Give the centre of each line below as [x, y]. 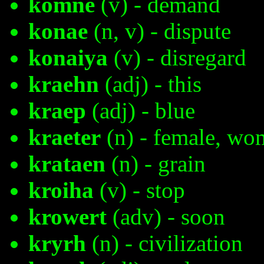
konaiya [68, 58]
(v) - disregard [177, 58]
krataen [67, 164]
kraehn [64, 84]
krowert [67, 217]
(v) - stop [139, 190]
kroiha [61, 190]
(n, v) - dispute [159, 31]
